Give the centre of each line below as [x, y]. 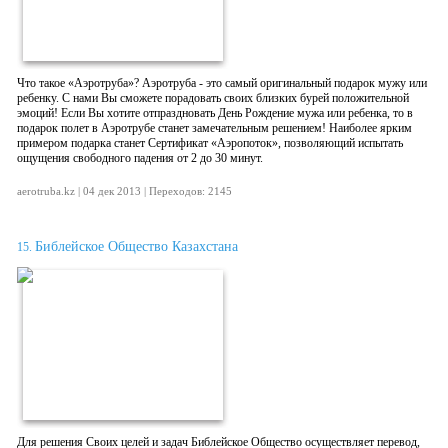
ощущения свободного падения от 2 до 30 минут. [140, 158]
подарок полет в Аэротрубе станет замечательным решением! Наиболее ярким [214, 128]
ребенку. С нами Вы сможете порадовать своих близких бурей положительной [213, 98]
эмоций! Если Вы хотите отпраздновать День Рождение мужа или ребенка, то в [215, 113]
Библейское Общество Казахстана [136, 246]
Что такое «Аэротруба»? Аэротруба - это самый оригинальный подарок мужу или [222, 83]
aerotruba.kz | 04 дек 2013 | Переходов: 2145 [124, 191]
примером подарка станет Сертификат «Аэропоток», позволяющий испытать [210, 143]
